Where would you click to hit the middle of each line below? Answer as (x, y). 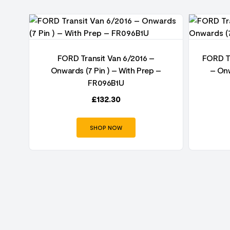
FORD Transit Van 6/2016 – (106, 58)
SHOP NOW (106, 128)
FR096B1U (106, 82)
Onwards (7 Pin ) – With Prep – (106, 70)
